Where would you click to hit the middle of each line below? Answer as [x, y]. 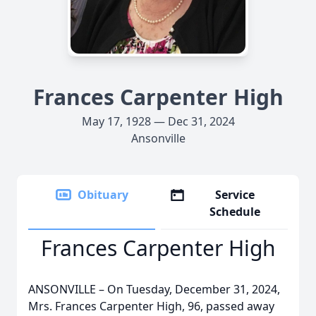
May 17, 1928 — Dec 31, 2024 [158, 121]
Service [235, 195]
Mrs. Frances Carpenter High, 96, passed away [151, 306]
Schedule [235, 212]
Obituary [103, 195]
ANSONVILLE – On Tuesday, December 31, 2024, [154, 289]
